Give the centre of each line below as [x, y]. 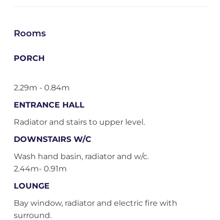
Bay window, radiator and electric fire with [95, 203]
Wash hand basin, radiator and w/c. [81, 156]
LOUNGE [31, 186]
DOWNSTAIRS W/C [52, 139]
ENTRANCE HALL [49, 105]
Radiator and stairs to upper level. [79, 122]
